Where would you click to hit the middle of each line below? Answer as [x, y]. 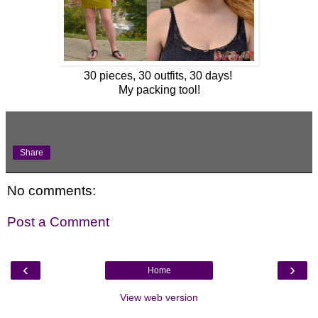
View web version [159, 297]
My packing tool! [159, 89]
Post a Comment [58, 221]
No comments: [51, 190]
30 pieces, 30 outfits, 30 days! [159, 75]
